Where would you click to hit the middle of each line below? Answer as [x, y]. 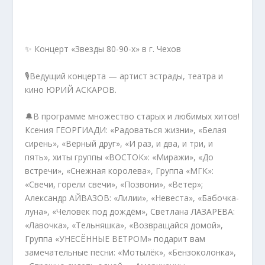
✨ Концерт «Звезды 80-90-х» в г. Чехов [103, 49]
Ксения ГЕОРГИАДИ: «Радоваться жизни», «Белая [126, 130]
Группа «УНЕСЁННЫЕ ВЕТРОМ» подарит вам [115, 239]
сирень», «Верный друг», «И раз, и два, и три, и [119, 144]
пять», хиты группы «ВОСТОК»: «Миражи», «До [119, 157]
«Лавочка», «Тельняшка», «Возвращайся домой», [124, 225]
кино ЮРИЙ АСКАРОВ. [71, 89]
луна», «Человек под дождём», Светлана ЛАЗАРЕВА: [130, 212]
